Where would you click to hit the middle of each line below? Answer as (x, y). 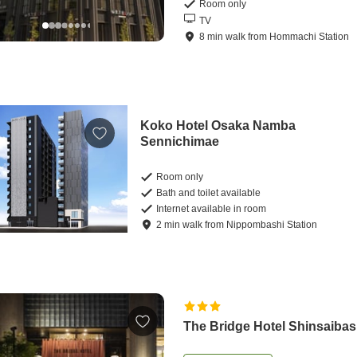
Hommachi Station (310, 37)
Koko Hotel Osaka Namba (218, 126)
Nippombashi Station (272, 225)
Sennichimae (180, 142)
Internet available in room (212, 209)
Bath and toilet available (209, 193)
